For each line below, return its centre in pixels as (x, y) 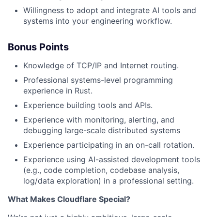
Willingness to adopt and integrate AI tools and (110, 10)
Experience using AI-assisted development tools (112, 159)
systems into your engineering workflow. (98, 21)
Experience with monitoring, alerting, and (99, 120)
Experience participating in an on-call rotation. (109, 145)
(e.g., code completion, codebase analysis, (101, 170)
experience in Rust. (58, 91)
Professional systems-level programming (98, 80)
